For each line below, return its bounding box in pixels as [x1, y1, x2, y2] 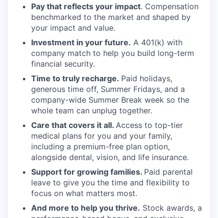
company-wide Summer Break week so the [31, 95, 189, 105]
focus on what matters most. [31, 188, 137, 199]
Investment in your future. [31, 37, 131, 48]
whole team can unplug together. [31, 106, 152, 116]
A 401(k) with [131, 37, 182, 48]
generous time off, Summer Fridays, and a [31, 84, 185, 94]
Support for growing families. [31, 167, 144, 177]
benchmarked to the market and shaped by [31, 12, 191, 22]
